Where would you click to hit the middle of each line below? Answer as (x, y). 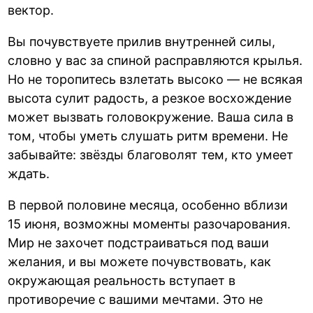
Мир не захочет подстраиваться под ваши (139, 243)
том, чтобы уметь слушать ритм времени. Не (148, 136)
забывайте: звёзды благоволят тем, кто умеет (151, 155)
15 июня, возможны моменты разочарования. (150, 224)
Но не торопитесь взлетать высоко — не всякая (155, 80)
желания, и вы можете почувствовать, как (140, 262)
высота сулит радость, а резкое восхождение (150, 99)
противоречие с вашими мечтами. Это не (136, 300)
